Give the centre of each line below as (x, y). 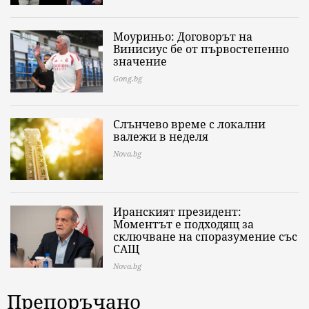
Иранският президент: (177, 212)
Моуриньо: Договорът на (183, 37)
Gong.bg (128, 78)
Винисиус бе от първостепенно (201, 49)
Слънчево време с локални (189, 124)
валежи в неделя (161, 137)
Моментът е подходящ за (183, 224)
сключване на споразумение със (205, 237)
